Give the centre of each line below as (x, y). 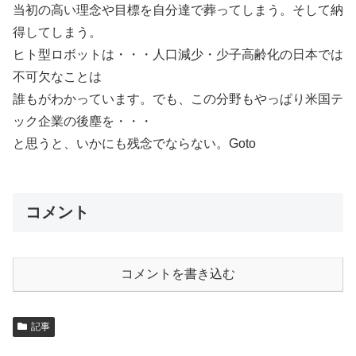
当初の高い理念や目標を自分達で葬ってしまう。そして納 (178, 10)
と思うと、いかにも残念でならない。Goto (134, 143)
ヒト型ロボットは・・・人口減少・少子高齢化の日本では (178, 54)
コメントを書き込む (178, 274)
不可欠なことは (57, 77)
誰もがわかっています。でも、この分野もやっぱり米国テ (178, 99)
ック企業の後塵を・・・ (83, 121)
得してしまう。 (57, 32)
